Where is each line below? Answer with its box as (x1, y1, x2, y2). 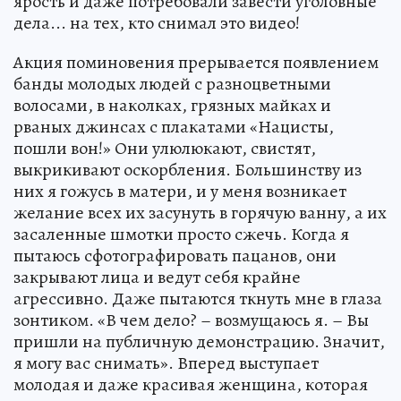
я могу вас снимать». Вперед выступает (13, 351, 319, 376)
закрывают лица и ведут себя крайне (13, 265, 301, 290)
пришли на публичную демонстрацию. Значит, (13, 329, 385, 354)
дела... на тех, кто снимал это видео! (13, 11, 300, 36)
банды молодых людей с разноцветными (13, 72, 331, 97)
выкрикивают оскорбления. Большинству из (13, 158, 362, 183)
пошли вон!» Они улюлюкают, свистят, (13, 136, 316, 161)
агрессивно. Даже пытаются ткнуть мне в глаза (13, 286, 382, 311)
